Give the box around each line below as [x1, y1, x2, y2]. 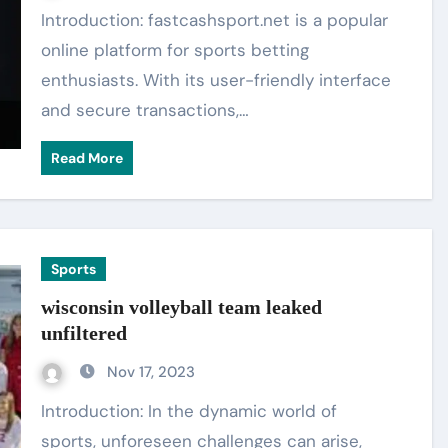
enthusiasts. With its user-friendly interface [41, 69, 392, 91]
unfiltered [41, 322, 128, 344]
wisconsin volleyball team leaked [41, 296, 323, 318]
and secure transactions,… [41, 99, 250, 121]
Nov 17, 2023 [107, 362, 196, 382]
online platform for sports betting [41, 39, 310, 61]
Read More [51, 149, 124, 167]
